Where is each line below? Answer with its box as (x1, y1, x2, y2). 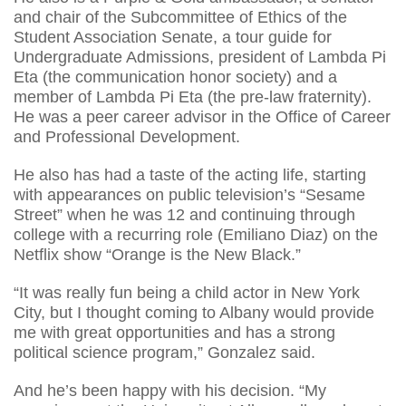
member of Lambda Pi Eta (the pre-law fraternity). (14, 87, 372, 106)
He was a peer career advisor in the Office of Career (14, 107, 391, 126)
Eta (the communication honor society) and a (14, 67, 337, 86)
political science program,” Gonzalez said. (14, 343, 315, 362)
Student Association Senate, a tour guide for (14, 27, 332, 46)
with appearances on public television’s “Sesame (14, 185, 365, 204)
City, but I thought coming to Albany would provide (14, 303, 374, 322)
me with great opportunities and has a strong (14, 323, 335, 342)
